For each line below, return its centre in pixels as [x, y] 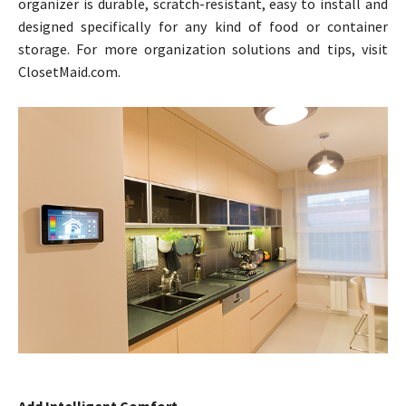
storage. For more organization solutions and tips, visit [203, 48]
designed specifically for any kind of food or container [203, 26]
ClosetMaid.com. [69, 71]
